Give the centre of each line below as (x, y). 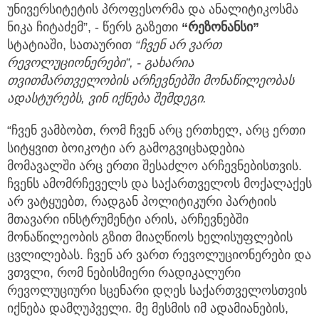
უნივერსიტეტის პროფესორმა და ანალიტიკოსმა (153, 10)
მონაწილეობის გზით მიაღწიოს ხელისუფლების (150, 237)
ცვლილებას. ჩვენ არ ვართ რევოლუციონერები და (159, 255)
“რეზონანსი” (220, 27)
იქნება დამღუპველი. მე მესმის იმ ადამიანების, (148, 309)
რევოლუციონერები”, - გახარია (100, 63)
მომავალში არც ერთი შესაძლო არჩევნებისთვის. (155, 166)
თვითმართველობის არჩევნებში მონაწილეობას (151, 81)
